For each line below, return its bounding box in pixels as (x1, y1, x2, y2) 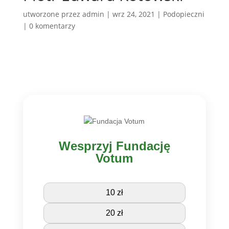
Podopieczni (163, 9, 204, 19)
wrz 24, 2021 (112, 9, 155, 19)
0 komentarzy (29, 21, 75, 31)
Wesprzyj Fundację (58, 139, 170, 153)
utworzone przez (22, 9, 82, 19)
